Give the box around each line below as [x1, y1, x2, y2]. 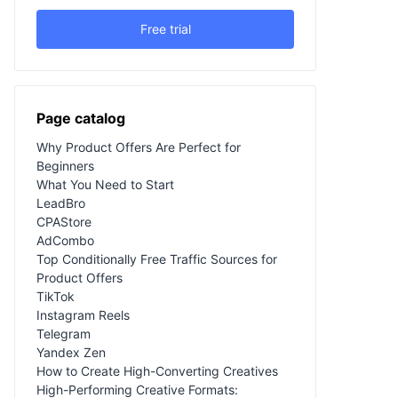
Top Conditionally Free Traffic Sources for [36, 251, 277, 267]
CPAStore [36, 213, 92, 229]
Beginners [36, 157, 94, 173]
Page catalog [36, 108, 125, 127]
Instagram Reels [36, 306, 130, 322]
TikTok [36, 288, 75, 304]
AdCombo [36, 232, 94, 248]
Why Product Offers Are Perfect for [36, 139, 241, 155]
